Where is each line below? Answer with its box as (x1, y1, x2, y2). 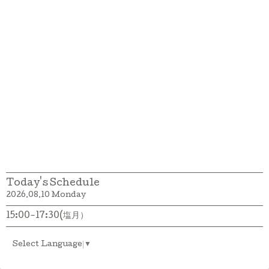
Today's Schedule (6, 178, 100, 189)
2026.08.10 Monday (6, 192, 86, 199)
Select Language (13, 241, 82, 249)
